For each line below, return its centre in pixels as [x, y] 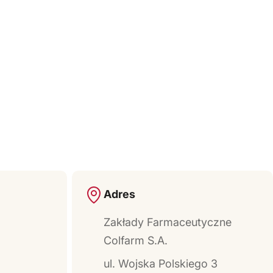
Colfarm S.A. [136, 241]
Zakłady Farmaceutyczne [168, 222]
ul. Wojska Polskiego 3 [161, 264]
